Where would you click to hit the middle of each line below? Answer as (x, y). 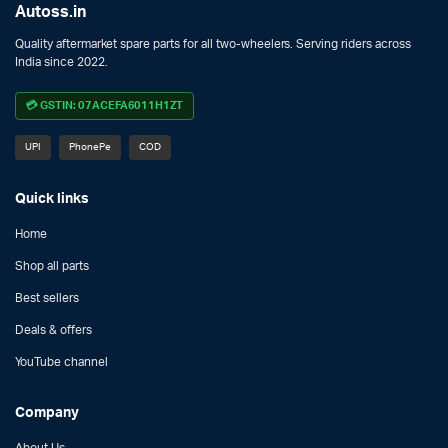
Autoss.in (50, 11)
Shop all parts (52, 265)
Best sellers (47, 297)
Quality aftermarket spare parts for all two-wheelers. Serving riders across (213, 44)
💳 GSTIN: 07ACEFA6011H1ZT (105, 105)
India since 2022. (61, 62)
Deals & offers (53, 329)
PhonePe (89, 146)
